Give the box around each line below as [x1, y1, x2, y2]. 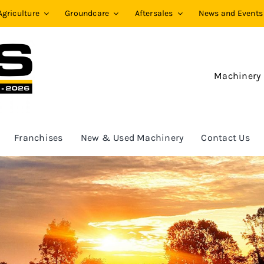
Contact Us [201, 131, 250, 143]
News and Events [198, 8, 263, 18]
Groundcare [65, 8, 110, 18]
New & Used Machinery [80, 131, 184, 143]
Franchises [14, 131, 63, 143]
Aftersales [134, 8, 173, 18]
